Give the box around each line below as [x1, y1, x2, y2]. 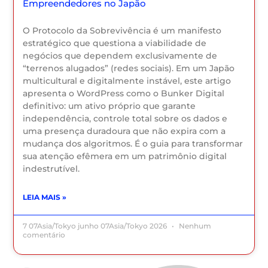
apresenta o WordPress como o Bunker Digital [23, 88, 225, 99]
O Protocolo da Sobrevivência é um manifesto [23, 25, 222, 36]
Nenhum [177, 221, 212, 231]
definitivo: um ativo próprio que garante [23, 100, 196, 112]
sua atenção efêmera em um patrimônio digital [23, 151, 227, 162]
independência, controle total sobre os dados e [23, 113, 228, 124]
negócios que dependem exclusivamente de [23, 50, 218, 62]
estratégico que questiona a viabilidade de [23, 38, 207, 49]
